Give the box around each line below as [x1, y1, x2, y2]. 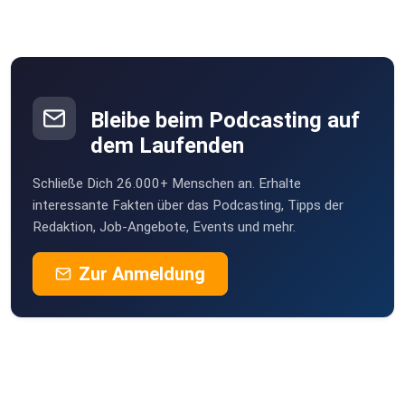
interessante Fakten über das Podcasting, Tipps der [33, 197, 344, 214]
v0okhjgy [68, 137, 124, 155]
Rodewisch [68, 36, 132, 52]
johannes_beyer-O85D [68, 80, 209, 99]
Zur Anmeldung [79, 263, 205, 286]
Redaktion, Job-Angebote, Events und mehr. [33, 219, 296, 236]
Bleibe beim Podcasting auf [90, 108, 360, 134]
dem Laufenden [90, 133, 244, 159]
